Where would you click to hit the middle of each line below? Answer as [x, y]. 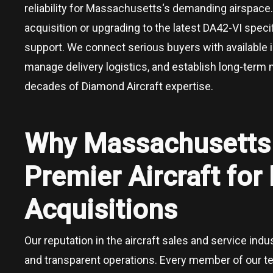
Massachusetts [124, 8]
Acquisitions [101, 209]
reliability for [55, 8]
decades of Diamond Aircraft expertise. [119, 86]
